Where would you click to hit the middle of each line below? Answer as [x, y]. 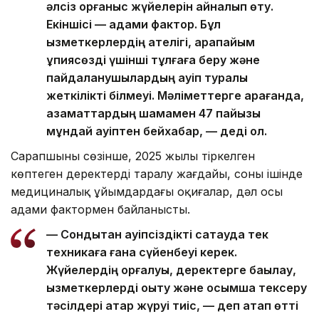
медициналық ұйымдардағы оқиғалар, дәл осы [147, 191]
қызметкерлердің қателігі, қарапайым [151, 42]
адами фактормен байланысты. [100, 209]
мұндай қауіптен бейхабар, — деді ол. [157, 131]
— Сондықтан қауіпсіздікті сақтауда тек [157, 234]
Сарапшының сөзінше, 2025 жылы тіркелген [133, 156]
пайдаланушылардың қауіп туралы [147, 77]
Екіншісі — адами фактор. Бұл [134, 24]
